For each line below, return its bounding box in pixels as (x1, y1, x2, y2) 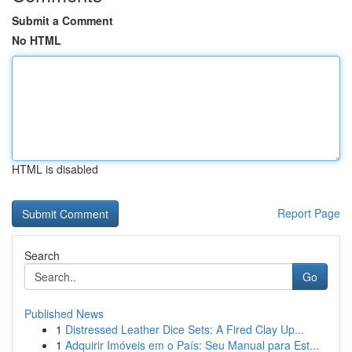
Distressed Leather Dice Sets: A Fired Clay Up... (65, 321, 304, 337)
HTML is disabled (12, 161, 98, 177)
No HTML (12, 32, 61, 48)
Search (24, 247, 60, 263)
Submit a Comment (12, 13, 113, 28)
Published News (24, 306, 104, 321)
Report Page (277, 205, 340, 221)
